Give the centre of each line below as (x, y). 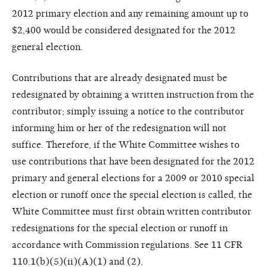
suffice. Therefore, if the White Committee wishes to (126, 145)
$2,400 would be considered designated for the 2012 (124, 30)
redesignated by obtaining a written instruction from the (133, 94)
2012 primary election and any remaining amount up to (130, 13)
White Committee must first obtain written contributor (132, 211)
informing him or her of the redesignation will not (119, 128)
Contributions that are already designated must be (119, 78)
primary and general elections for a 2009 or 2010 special (133, 178)
